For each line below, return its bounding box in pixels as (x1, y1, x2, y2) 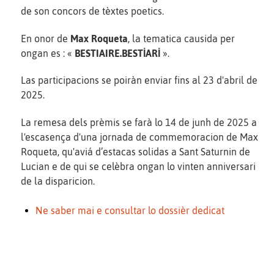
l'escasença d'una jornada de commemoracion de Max (21, 131, 258, 143)
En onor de (21, 32, 70, 44)
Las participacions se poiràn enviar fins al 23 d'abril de (21, 75, 257, 86)
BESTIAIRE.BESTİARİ (75, 47, 160, 59)
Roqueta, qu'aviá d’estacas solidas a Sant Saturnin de (21, 146, 250, 158)
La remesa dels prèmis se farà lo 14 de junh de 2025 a (21, 117, 257, 128)
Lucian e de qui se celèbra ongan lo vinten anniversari (21, 161, 256, 172)
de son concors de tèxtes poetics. (21, 5, 164, 17)
